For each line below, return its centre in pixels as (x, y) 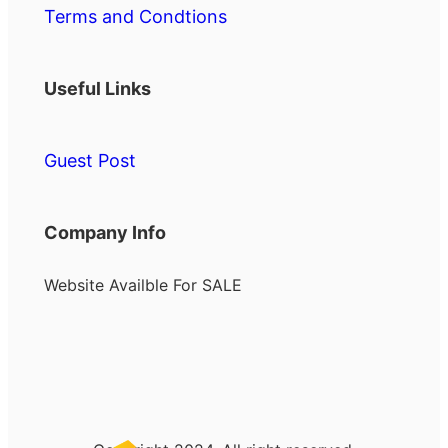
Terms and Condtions (135, 16)
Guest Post (90, 160)
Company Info (105, 232)
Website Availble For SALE (143, 284)
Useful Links (97, 88)
